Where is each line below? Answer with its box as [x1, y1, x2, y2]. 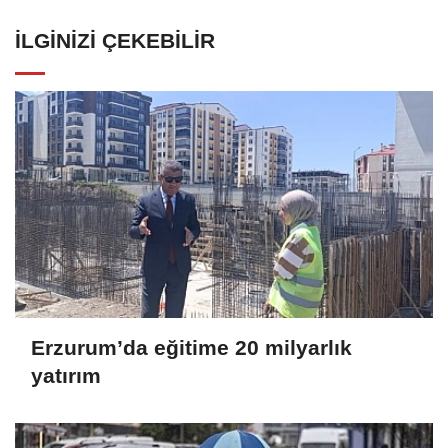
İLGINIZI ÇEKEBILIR [15, 29, 215, 53]
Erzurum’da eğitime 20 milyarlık [31, 335, 352, 359]
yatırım [31, 363, 101, 387]
